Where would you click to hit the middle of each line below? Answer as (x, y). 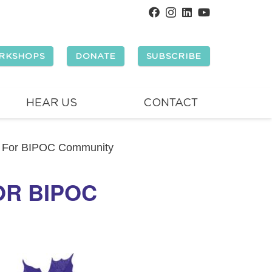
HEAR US (52, 103)
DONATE (96, 56)
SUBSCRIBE (174, 56)
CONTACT (170, 103)
